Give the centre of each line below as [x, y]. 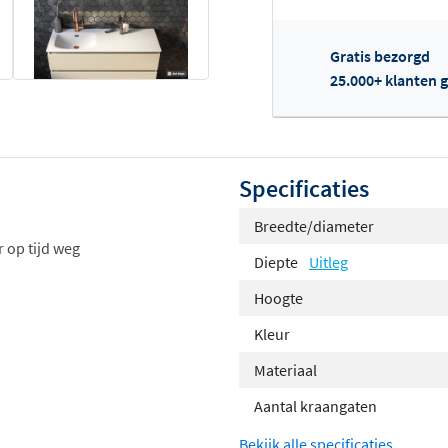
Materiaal [285, 369]
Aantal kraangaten [315, 405]
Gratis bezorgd [380, 55]
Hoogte [278, 297]
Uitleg [328, 261]
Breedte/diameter [314, 225]
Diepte [277, 261]
